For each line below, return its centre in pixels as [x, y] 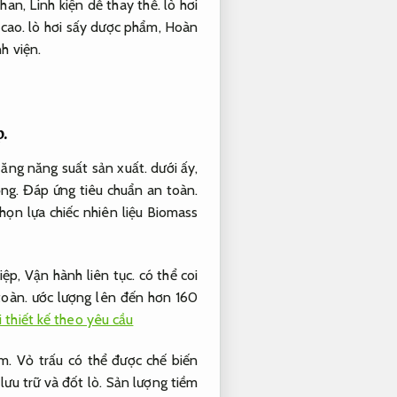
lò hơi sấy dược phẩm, [95, 27]
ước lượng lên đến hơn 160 [113, 297]
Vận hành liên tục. [80, 275]
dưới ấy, [173, 168]
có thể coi [167, 275]
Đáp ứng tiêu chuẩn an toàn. [111, 191]
